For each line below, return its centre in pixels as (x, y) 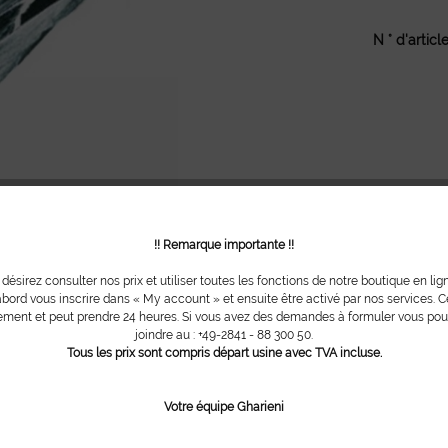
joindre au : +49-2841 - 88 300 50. (224, 334)
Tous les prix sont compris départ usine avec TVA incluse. (224, 352)
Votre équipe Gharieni (224, 406)
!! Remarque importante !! (224, 244)
